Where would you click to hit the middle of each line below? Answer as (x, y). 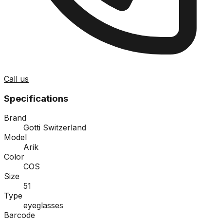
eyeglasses (43, 206)
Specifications (36, 98)
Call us (16, 79)
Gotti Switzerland (55, 128)
